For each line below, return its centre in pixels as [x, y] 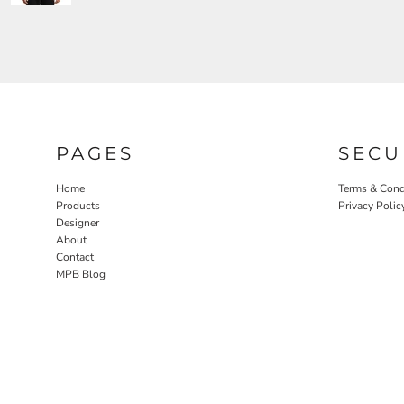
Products [78, 205]
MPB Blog [81, 274]
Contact [75, 257]
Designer [78, 222]
